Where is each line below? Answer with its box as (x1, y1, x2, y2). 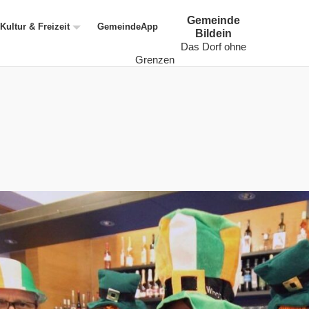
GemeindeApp (97, 21, 158, 32)
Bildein (195, 28, 232, 39)
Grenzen (134, 54, 175, 66)
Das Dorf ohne (181, 41, 246, 52)
